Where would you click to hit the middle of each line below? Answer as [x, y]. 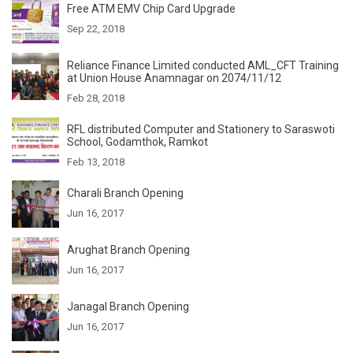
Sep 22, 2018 [96, 28]
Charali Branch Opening [125, 193]
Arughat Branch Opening [128, 249]
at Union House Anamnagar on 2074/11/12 [174, 78]
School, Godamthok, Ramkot [137, 141]
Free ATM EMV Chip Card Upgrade [151, 8]
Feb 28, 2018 [96, 98]
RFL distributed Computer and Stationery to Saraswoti [201, 129]
